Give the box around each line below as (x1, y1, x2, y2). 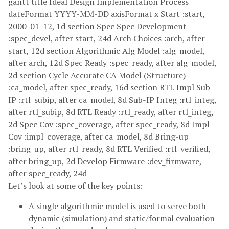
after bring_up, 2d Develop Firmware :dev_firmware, (8, 155, 201, 167)
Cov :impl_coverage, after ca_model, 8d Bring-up (8, 130, 189, 142)
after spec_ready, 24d (8, 167, 87, 179)
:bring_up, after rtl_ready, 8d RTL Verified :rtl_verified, (8, 143, 210, 154)
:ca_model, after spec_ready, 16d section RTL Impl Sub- (8, 81, 214, 93)
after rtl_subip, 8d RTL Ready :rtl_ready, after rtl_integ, (8, 106, 213, 118)
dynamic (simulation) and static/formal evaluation (29, 212, 215, 224)
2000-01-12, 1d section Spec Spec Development (8, 20, 187, 32)
